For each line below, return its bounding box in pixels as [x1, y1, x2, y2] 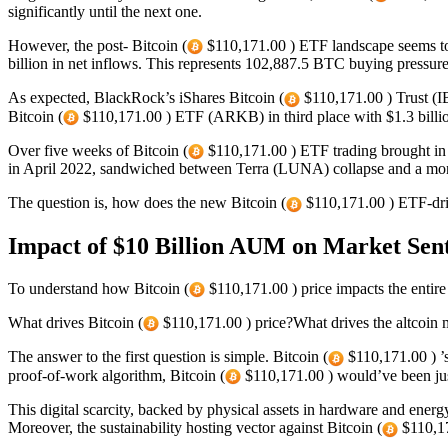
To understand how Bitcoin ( [8, 279, 189, 297]
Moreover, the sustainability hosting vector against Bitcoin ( [8, 419, 382, 437]
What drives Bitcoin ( [8, 313, 143, 331]
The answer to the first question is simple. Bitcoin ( [8, 348, 328, 366]
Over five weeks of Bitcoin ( [8, 142, 188, 160]
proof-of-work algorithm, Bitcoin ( [8, 366, 225, 384]
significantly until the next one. [8, 3, 202, 21]
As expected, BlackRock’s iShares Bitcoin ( [8, 89, 284, 107]
